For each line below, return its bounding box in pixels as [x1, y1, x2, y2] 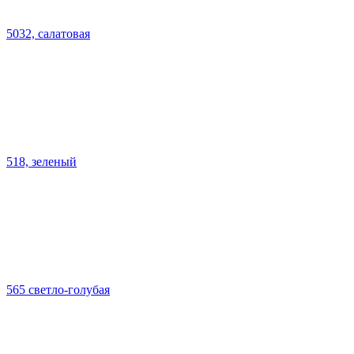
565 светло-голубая [6, 282, 110, 296]
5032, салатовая [6, 26, 90, 40]
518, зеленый [6, 154, 77, 168]
